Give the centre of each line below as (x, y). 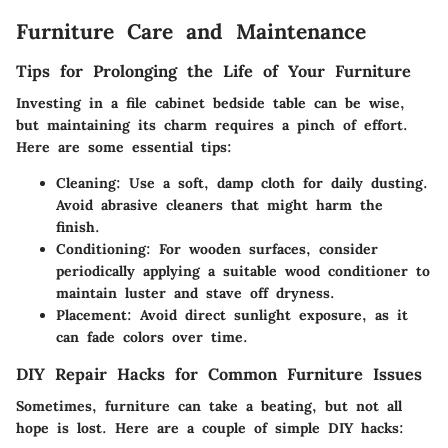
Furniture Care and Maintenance (191, 32)
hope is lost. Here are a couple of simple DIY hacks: (210, 428)
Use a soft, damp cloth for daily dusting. (274, 183)
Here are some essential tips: (124, 147)
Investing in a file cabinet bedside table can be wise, (210, 103)
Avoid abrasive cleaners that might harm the (219, 205)
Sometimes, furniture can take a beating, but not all (209, 406)
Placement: (94, 315)
